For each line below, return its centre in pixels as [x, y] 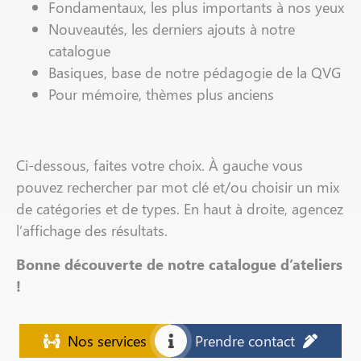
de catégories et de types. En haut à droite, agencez [180, 209]
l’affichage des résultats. [92, 230]
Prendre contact [245, 340]
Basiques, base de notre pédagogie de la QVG [195, 72]
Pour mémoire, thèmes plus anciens [161, 93]
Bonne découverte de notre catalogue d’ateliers [179, 263]
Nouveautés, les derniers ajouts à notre [172, 28]
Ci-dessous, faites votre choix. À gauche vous [160, 165]
